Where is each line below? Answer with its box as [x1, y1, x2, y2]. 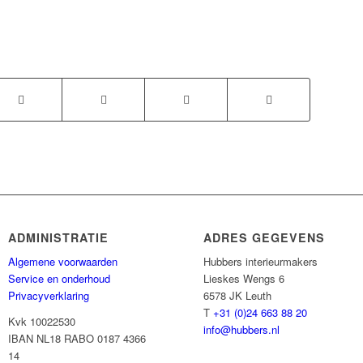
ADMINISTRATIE [8, 229, 109, 246]
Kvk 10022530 [8, 314, 76, 330]
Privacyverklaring [8, 288, 90, 304]
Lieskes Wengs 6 [203, 271, 285, 287]
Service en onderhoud [8, 271, 111, 287]
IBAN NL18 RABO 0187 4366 [8, 331, 147, 347]
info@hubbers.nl [203, 322, 280, 338]
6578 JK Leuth [203, 288, 272, 304]
